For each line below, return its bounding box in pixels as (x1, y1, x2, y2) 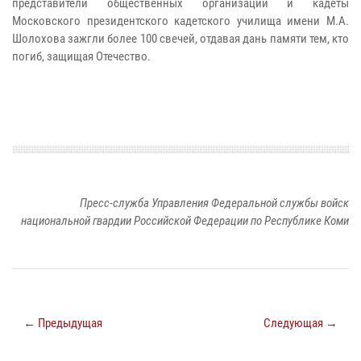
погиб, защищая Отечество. (12, 49, 153, 64)
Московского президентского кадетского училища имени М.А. (12, 14, 349, 29)
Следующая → (263, 315, 338, 330)
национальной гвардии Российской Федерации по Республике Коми (21, 213, 349, 228)
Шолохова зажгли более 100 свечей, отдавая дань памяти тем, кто (12, 31, 349, 47)
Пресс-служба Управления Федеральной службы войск (80, 195, 349, 210)
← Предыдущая (23, 315, 102, 330)
